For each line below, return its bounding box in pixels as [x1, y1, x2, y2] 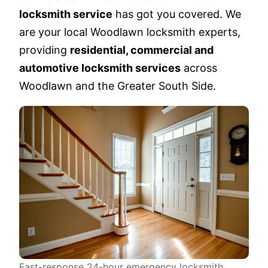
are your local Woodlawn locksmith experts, [19, 26, 240, 39]
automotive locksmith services [19, 62, 181, 75]
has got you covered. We [112, 8, 241, 21]
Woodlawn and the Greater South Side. [19, 80, 216, 93]
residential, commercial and [70, 44, 214, 57]
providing [19, 44, 70, 57]
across [181, 62, 217, 75]
